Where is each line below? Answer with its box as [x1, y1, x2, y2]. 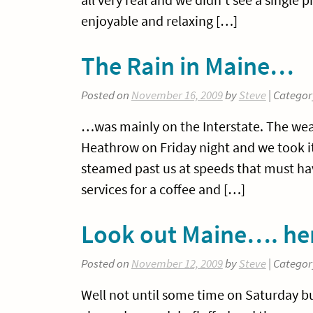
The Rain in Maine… [80, 50, 294, 82]
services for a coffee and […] [80, 180, 245, 198]
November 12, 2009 [131, 256, 223, 272]
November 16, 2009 [131, 88, 223, 103]
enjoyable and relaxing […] [80, 12, 238, 29]
